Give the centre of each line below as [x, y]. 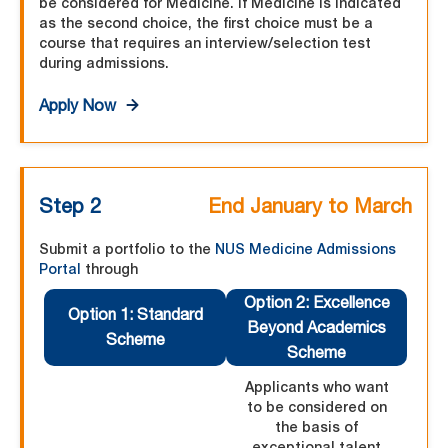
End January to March [310, 206]
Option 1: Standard [135, 314]
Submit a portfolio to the [127, 249]
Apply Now [77, 105]
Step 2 [70, 206]
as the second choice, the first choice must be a [206, 23]
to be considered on [316, 407]
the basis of [316, 427]
